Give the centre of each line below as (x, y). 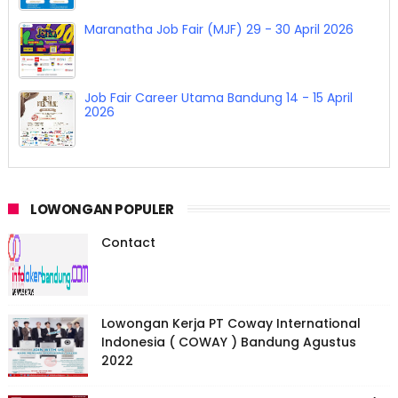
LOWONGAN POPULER (102, 210)
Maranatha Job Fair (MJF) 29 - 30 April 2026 (219, 30)
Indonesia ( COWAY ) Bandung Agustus (228, 342)
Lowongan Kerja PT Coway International (231, 324)
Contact (128, 243)
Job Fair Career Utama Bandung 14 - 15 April (218, 98)
